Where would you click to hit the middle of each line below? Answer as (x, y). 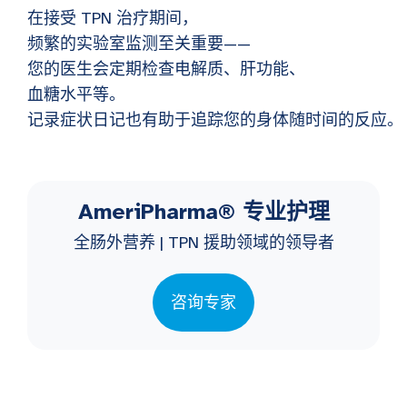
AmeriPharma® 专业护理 (203, 212)
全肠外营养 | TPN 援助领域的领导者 (203, 243)
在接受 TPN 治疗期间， (113, 19)
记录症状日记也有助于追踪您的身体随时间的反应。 (215, 120)
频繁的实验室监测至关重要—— (139, 44)
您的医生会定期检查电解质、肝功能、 (166, 69)
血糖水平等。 (76, 95)
